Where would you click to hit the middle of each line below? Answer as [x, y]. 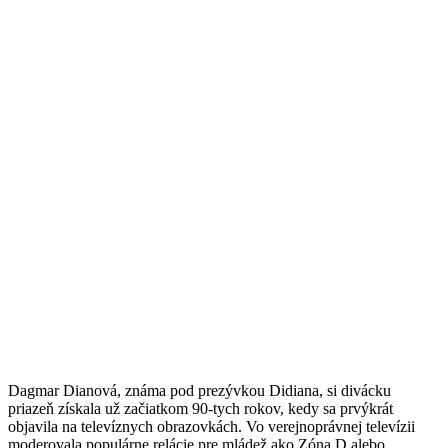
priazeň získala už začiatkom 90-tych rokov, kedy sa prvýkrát [200, 408]
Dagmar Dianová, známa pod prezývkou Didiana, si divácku [199, 390]
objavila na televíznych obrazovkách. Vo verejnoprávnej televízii [211, 426]
